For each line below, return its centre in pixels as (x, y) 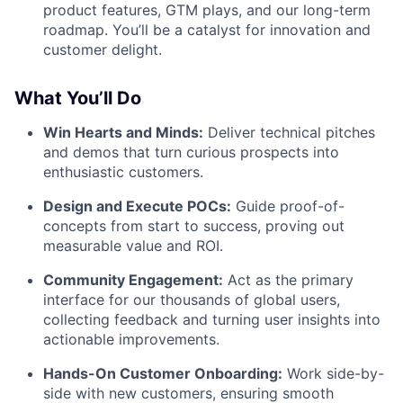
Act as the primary (288, 280)
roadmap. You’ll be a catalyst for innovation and (207, 30)
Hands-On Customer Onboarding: (163, 374)
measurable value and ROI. (133, 246)
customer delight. (103, 50)
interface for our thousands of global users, (192, 300)
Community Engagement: (133, 280)
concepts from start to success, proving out (194, 226)
